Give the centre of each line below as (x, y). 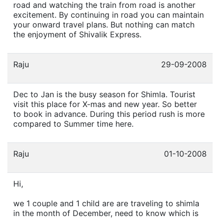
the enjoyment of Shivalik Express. (77, 34)
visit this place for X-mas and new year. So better (105, 104)
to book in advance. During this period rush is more (109, 114)
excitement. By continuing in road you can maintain (109, 14)
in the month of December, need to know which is (106, 213)
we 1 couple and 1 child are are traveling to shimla (106, 203)
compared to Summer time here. (73, 124)
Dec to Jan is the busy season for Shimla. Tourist (104, 94)
